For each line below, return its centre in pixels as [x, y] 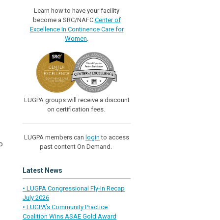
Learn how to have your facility [77, 10]
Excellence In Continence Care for [77, 29]
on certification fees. [77, 109]
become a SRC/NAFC [64, 20]
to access [114, 137]
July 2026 [36, 197]
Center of [108, 20]
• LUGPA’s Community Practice [65, 207]
